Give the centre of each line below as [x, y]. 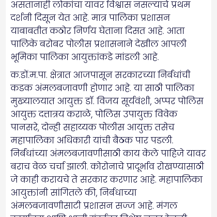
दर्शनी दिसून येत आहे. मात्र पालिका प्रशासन [90, 18]
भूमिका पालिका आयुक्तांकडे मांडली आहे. [85, 57]
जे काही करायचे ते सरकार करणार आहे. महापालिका [107, 180]
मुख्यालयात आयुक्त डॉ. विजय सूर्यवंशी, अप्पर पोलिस [107, 101]
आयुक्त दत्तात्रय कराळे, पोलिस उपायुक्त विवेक [94, 114]
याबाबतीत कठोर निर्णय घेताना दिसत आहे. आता [98, 31]
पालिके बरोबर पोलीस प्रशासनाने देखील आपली [99, 44]
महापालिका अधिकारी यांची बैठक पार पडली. [92, 140]
